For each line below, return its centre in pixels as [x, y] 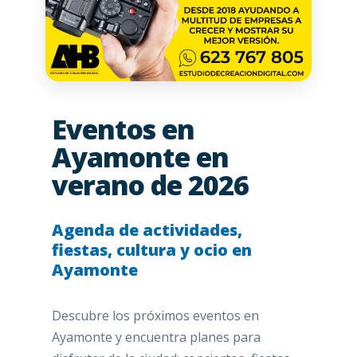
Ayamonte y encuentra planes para [156, 337]
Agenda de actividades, [147, 230]
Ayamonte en [140, 157]
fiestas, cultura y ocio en [151, 250]
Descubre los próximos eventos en [155, 316]
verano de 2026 [150, 185]
